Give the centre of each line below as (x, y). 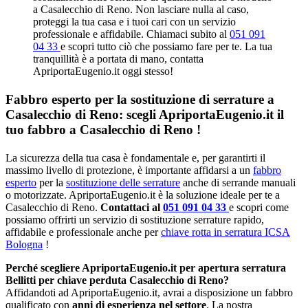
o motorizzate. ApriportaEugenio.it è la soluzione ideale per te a (143, 195)
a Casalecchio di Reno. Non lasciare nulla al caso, (141, 9)
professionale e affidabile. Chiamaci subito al (131, 34)
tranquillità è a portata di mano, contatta (118, 58)
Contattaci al (132, 208)
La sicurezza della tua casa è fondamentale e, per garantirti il (135, 158)
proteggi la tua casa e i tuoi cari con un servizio (134, 21)
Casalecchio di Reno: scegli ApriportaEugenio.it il (145, 115)
